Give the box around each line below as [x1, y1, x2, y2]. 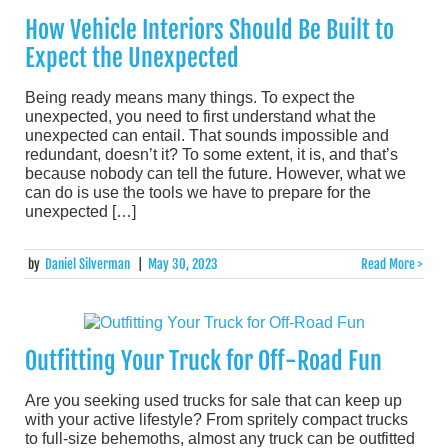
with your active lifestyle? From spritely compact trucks [25, 411, 408, 429]
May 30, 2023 [147, 255, 218, 272]
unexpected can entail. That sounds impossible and [25, 126, 389, 144]
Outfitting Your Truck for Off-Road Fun [25, 346, 382, 377]
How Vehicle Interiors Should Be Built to [25, 14, 394, 45]
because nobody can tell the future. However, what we [25, 164, 406, 182]
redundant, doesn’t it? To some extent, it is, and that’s [25, 145, 398, 163]
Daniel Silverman [45, 255, 131, 272]
